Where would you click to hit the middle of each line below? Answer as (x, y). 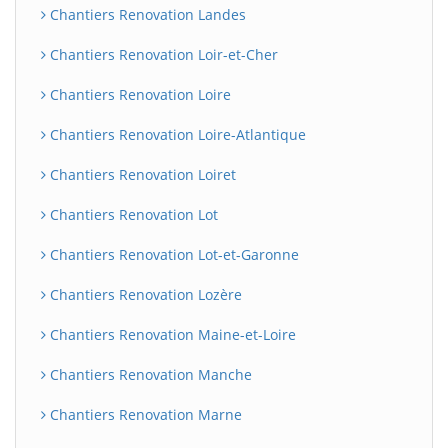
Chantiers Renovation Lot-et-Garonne (172, 254)
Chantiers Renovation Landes (146, 14)
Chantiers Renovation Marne (144, 414)
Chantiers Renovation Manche (149, 374)
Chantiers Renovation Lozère (144, 294)
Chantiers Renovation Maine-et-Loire (171, 334)
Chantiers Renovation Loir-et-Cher (162, 54)
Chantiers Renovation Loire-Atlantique (176, 134)
